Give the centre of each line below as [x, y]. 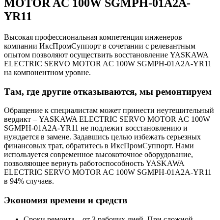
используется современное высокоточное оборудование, [98, 155]
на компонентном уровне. [47, 72]
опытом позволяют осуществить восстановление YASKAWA [106, 55]
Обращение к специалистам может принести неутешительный [109, 110]
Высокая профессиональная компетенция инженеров [93, 37]
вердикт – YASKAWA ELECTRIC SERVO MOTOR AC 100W [107, 119]
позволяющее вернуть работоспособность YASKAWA [94, 164]
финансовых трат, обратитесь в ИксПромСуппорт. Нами [99, 146]
